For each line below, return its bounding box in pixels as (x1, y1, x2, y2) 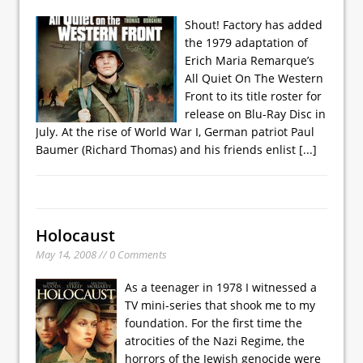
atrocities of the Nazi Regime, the (125, 332, 305, 348)
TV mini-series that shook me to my (125, 297, 315, 313)
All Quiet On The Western (185, 70, 323, 86)
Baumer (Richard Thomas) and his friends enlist (36, 141, 299, 157)
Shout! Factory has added (185, 16, 322, 32)
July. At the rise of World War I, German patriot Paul (36, 123, 314, 139)
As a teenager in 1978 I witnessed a (125, 279, 317, 295)
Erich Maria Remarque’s (185, 52, 314, 68)
